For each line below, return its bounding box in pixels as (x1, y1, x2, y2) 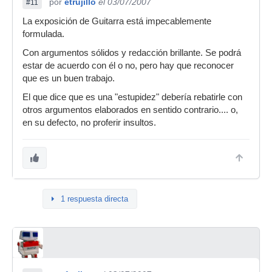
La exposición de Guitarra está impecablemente (22, 16, 211, 26)
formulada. (22, 29, 64, 39)
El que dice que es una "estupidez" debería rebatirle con (22, 92, 242, 102)
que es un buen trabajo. (22, 73, 115, 83)
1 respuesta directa (61, 194, 128, 203)
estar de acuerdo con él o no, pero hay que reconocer (22, 61, 234, 70)
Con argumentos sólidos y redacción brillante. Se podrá (22, 48, 241, 58)
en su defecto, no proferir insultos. (22, 118, 156, 127)
